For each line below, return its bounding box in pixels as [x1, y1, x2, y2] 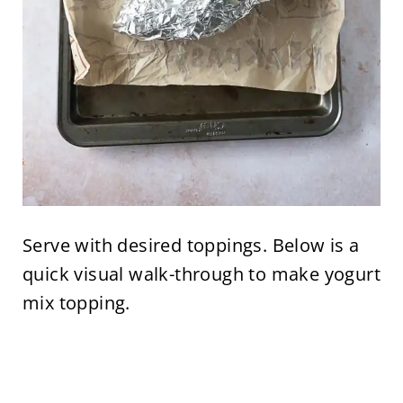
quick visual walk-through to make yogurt [22, 261, 381, 286]
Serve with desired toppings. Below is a [22, 232, 360, 257]
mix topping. [22, 290, 130, 315]
